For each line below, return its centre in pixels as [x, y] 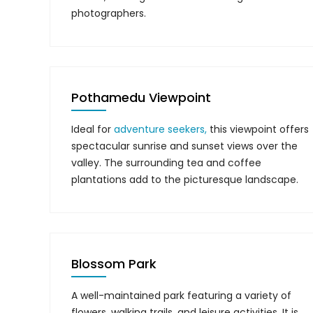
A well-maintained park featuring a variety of [181, 296]
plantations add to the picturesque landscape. [185, 180]
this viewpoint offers [258, 129]
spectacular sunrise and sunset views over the [184, 146]
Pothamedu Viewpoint [141, 97]
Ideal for [93, 129]
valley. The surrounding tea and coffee [166, 163]
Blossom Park [114, 264]
